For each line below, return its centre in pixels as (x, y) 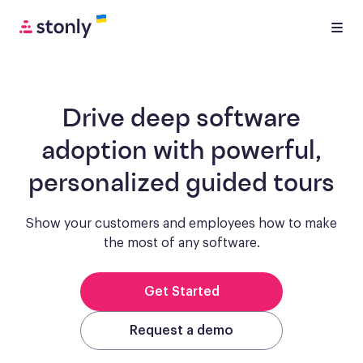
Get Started (181, 292)
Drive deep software (181, 120)
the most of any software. (181, 243)
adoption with (126, 152)
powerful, (266, 152)
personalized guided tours (181, 185)
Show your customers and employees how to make (181, 224)
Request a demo (181, 331)
